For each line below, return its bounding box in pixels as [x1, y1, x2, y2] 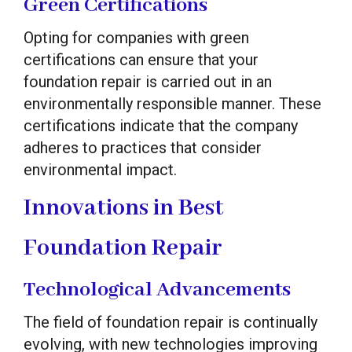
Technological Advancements [24, 276, 291, 303]
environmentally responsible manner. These [24, 93, 321, 113]
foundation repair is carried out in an [24, 71, 272, 91]
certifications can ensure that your [24, 49, 258, 69]
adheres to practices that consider [24, 137, 262, 157]
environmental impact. [24, 159, 177, 179]
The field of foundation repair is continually [24, 312, 317, 332]
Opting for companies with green [24, 27, 249, 47]
